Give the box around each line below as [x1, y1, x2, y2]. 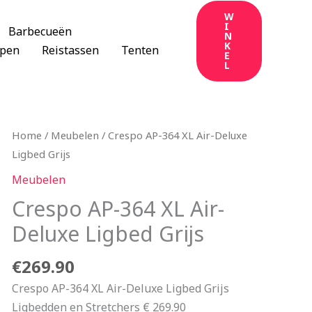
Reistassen [42, 42, 99, 58]
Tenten [121, 42, 159, 58]
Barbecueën [8, 23, 72, 39]
